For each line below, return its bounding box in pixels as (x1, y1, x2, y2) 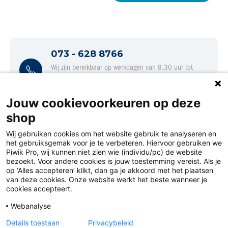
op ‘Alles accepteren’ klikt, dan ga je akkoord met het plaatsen (6, 166, 213, 175)
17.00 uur (51, 76, 80, 84)
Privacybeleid (88, 218, 133, 227)
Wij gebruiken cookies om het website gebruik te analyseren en (6, 129, 216, 138)
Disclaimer (20, 177, 54, 185)
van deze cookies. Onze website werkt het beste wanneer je (6, 175, 207, 184)
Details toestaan (6, 218, 60, 227)
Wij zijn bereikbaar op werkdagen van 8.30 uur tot (51, 63, 193, 72)
